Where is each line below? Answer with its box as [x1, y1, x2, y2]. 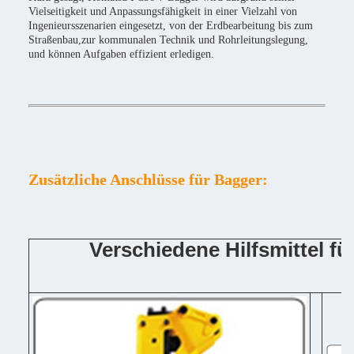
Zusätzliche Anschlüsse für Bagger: [28, 171, 268, 188]
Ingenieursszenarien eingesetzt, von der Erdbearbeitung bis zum [28, 20, 313, 32]
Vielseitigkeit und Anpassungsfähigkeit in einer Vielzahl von [28, 6, 297, 17]
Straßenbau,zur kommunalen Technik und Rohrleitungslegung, [28, 34, 308, 46]
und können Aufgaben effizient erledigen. [28, 48, 214, 60]
